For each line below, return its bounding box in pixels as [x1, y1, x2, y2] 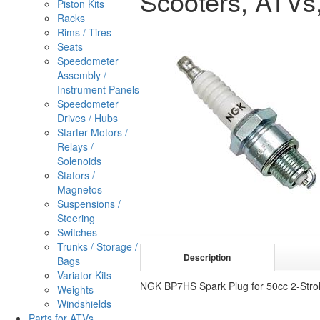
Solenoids [57, 154, 101, 168]
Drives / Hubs [57, 111, 118, 125]
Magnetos [57, 182, 102, 196]
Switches [57, 225, 97, 239]
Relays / [57, 139, 94, 154]
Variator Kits [57, 268, 111, 282]
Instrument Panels [57, 82, 139, 96]
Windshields [57, 296, 111, 311]
